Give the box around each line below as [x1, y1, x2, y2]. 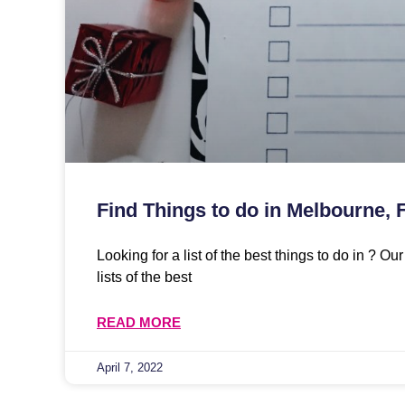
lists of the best [97, 268, 192, 285]
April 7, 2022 [97, 360, 163, 374]
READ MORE [97, 314, 181, 330]
